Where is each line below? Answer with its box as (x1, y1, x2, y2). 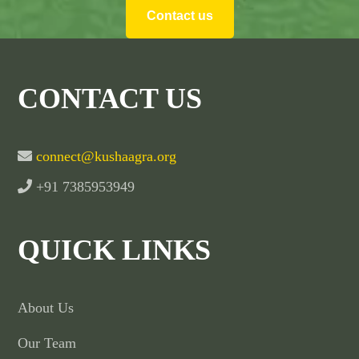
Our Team (18, 334, 77, 351)
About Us (18, 299, 75, 316)
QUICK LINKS (18, 233, 212, 266)
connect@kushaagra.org (32, 147, 177, 164)
